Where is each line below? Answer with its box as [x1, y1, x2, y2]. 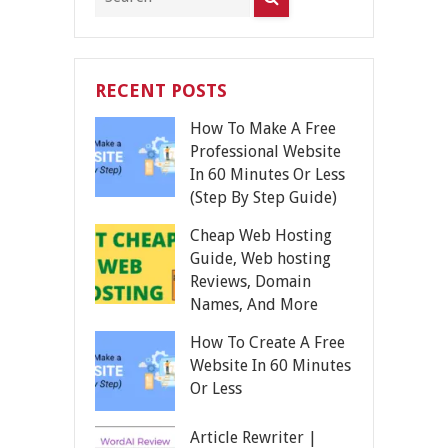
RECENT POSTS [95, 79, 227, 101]
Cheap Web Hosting [190, 225, 332, 245]
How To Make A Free [190, 118, 336, 138]
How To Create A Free [190, 332, 345, 352]
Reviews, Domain [190, 271, 311, 291]
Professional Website [190, 141, 341, 161]
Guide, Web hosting [190, 248, 331, 268]
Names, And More [190, 294, 318, 314]
